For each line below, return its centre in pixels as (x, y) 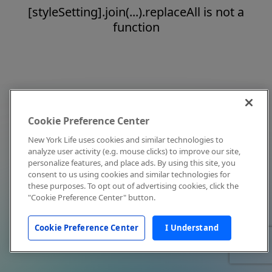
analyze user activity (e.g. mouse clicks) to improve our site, (134, 151)
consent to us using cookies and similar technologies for (129, 174)
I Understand (192, 228)
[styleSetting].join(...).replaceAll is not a (136, 12)
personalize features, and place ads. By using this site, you (132, 163)
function (136, 27)
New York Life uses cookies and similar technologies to (126, 140)
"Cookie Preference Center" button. (92, 197)
